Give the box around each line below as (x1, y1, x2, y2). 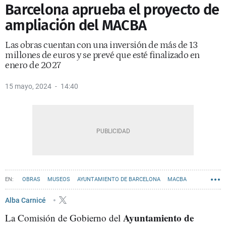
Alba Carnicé (5, 196, 47, 204)
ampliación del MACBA (5, 17, 146, 34)
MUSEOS (47, 176, 70, 183)
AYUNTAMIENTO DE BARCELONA (77, 176, 160, 183)
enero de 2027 (5, 60, 61, 71)
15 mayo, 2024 (5, 82, 51, 90)
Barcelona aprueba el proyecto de (5, 1, 219, 19)
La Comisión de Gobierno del (5, 211, 123, 224)
